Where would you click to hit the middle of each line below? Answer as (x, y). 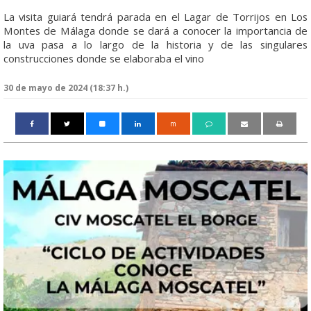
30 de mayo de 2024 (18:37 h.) (66, 88)
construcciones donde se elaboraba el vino (104, 58)
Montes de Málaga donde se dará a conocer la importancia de (155, 31)
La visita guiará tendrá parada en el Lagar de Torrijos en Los (155, 17)
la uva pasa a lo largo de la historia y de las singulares (155, 44)
